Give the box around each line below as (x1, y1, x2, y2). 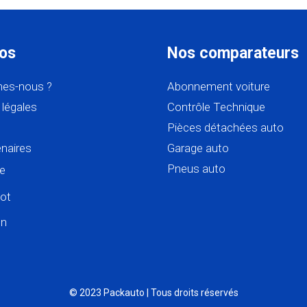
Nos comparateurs (167, 44, 299, 63)
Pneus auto (167, 162, 225, 176)
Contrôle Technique (167, 100, 265, 114)
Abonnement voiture (167, 79, 270, 94)
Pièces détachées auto (167, 121, 284, 135)
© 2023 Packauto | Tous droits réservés (69, 287, 238, 299)
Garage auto (167, 141, 229, 156)
